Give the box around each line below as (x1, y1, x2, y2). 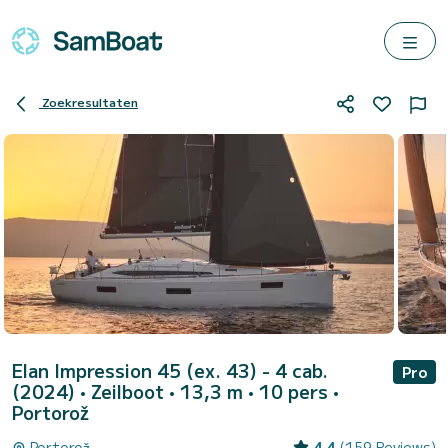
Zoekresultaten (42, 93, 138, 111)
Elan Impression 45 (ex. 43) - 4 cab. (12, 357, 328, 383)
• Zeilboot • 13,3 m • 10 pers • (80, 378, 339, 404)
